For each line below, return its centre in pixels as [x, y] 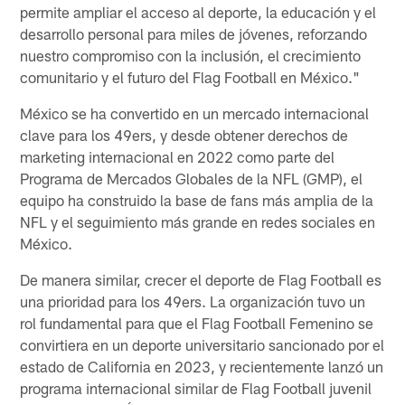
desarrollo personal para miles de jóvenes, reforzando [194, 33]
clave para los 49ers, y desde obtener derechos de [184, 134]
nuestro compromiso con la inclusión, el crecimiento [191, 55]
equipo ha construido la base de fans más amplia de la [197, 199]
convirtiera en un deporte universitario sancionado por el [202, 344]
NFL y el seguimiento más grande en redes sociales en [198, 221]
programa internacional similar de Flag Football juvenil [196, 387]
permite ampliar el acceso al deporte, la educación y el [198, 11]
